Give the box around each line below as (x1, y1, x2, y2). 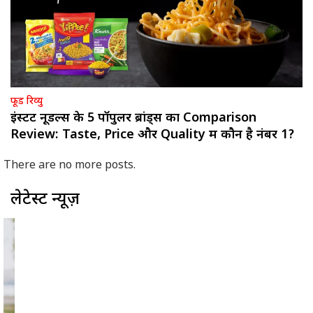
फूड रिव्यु (10, 94, 43, 108)
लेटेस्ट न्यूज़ (10, 157, 80, 180)
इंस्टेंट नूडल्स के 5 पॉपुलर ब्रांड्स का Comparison (10, 110, 256, 126)
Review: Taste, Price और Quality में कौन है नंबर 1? (10, 126, 295, 143)
